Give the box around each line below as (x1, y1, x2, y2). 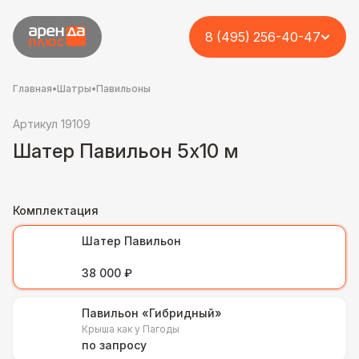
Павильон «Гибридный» (82, 306, 222, 320)
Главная (13, 83, 52, 95)
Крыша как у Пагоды (82, 323, 179, 335)
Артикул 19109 (13, 117, 91, 131)
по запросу (82, 338, 147, 352)
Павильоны (96, 83, 151, 95)
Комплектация (13, 204, 99, 217)
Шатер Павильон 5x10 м (13, 139, 239, 163)
